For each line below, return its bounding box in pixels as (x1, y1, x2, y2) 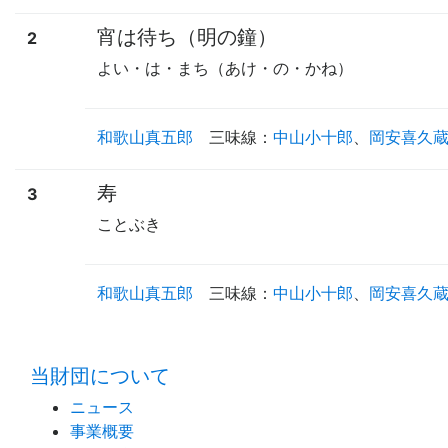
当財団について (30, 363, 170, 388)
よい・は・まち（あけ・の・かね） (97, 57, 353, 78)
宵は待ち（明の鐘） (97, 24, 277, 49)
